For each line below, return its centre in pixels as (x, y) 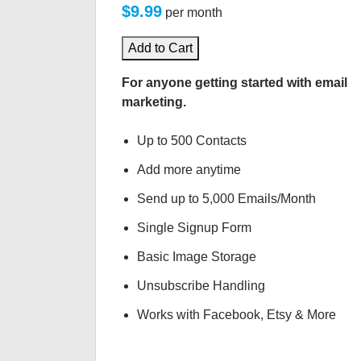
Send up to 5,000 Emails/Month (227, 199)
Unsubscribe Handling (201, 286)
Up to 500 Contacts (192, 141)
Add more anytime (189, 170)
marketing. (154, 102)
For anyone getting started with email (234, 83)
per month (194, 12)
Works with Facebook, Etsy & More (237, 315)
